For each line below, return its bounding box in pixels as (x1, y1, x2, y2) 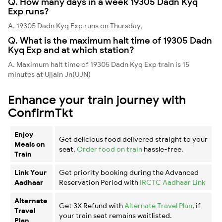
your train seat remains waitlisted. (59, 211, 172, 220)
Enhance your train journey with (8, 92, 186, 107)
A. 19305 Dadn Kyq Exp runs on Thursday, (8, 21, 143, 30)
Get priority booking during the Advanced (59, 167, 199, 177)
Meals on (14, 139, 45, 149)
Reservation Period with (59, 177, 140, 187)
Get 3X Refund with (59, 201, 124, 210)
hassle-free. (142, 144, 183, 154)
